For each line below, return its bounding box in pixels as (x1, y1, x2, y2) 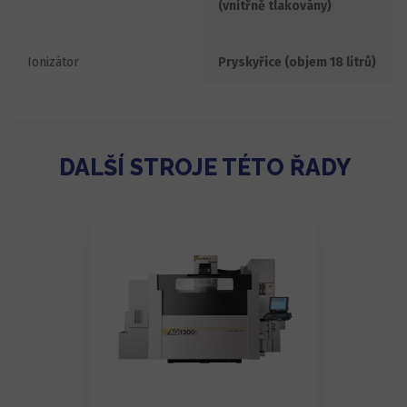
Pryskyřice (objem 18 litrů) (218, 54, 376, 70)
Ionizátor (27, 54, 79, 70)
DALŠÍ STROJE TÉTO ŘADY (58, 153, 351, 181)
